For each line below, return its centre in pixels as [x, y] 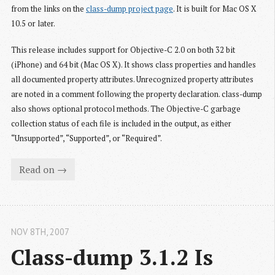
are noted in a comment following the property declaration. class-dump [137, 95]
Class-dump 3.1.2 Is [112, 257]
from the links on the [48, 9]
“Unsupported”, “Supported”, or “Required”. [87, 139]
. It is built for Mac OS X [215, 9]
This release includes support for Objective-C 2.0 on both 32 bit [123, 50]
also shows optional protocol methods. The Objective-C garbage [126, 109]
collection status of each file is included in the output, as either [121, 124]
